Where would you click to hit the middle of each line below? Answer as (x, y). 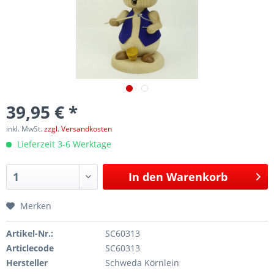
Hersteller (27, 262)
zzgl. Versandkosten (78, 128)
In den (146, 176)
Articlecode (30, 248)
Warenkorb (197, 176)
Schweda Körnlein (142, 262)
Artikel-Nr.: (30, 233)
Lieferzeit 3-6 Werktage (63, 144)
